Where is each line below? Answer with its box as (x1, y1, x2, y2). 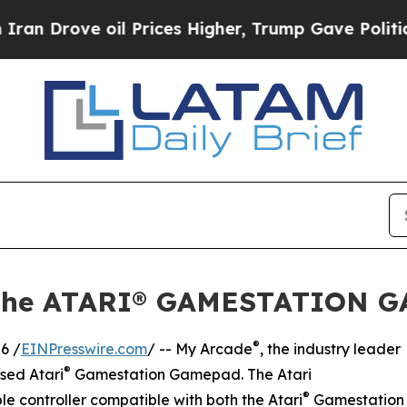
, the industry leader (260, 339, 401, 358)
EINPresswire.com (21, 339, 147, 358)
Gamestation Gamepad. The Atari (71, 364, 312, 383)
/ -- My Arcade (147, 339, 253, 358)
